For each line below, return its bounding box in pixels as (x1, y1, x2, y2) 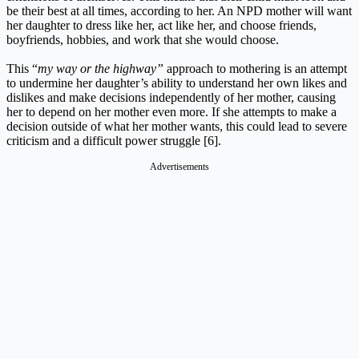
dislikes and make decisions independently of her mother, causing (6, 90, 336, 104)
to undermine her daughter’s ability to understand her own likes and (6, 75, 347, 90)
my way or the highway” (38, 61, 163, 75)
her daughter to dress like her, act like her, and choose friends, (6, 18, 317, 32)
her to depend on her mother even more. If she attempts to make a (6, 104, 337, 119)
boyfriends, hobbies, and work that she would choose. (6, 32, 282, 46)
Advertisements (150, 160, 209, 172)
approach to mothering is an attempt (163, 61, 347, 75)
